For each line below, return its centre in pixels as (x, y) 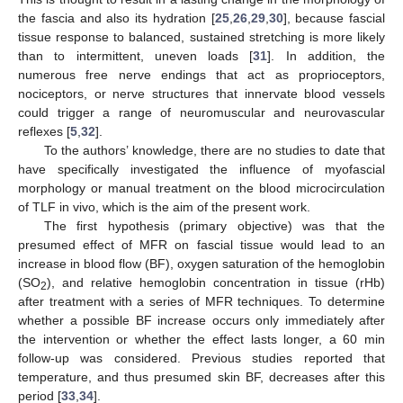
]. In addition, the (326, 55)
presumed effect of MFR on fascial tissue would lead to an (201, 244)
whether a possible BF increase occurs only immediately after (201, 320)
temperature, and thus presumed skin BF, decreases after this (201, 376)
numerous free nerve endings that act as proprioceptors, (201, 74)
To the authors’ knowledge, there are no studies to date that (214, 150)
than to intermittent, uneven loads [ (136, 55)
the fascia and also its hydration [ (116, 18)
